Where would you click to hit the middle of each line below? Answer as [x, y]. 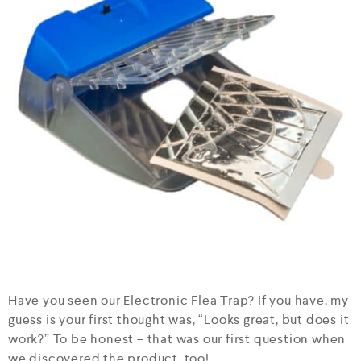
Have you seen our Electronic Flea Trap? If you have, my [178, 300]
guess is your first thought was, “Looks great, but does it [179, 320]
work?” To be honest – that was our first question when [177, 339]
